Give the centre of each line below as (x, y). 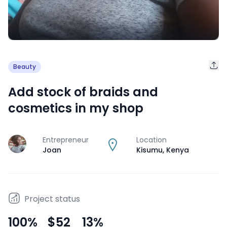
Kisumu (149, 150)
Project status (52, 199)
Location (152, 140)
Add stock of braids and (83, 92)
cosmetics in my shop (76, 108)
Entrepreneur (66, 140)
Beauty (25, 67)
